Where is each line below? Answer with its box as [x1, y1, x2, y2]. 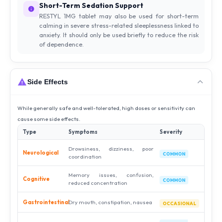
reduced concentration [68, 179, 127, 187]
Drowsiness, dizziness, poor [68, 145, 154, 153]
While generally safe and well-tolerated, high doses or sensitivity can [17, 105, 195, 112]
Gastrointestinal [23, 199, 69, 206]
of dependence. [39, 40, 84, 49]
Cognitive [23, 175, 50, 183]
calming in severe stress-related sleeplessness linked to [39, 21, 199, 30]
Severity [160, 128, 182, 136]
